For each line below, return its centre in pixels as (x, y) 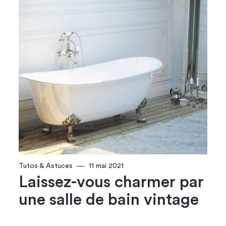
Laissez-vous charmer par (111, 182)
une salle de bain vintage (109, 200)
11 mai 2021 (106, 166)
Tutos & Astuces (46, 166)
